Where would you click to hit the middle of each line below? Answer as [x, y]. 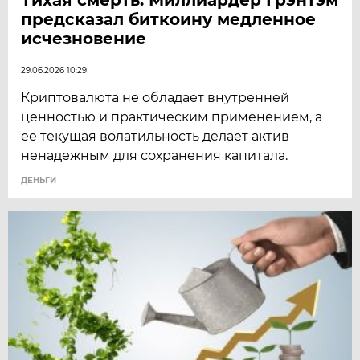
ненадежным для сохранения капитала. [155, 155]
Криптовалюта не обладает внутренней [155, 97]
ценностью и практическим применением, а [172, 117]
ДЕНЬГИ [39, 180]
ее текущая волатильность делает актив [155, 136]
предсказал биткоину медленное [169, 19]
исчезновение [84, 38]
